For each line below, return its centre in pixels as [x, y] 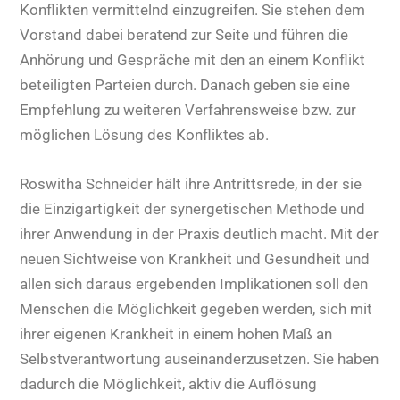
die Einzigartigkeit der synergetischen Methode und [193, 208]
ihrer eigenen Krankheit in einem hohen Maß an [176, 333]
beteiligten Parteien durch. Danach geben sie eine [185, 84]
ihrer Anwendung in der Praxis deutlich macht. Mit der [200, 233]
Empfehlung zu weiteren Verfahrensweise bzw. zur [188, 109]
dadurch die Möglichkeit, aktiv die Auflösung [169, 383]
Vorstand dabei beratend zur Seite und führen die [184, 34]
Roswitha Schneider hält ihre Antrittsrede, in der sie [191, 183]
